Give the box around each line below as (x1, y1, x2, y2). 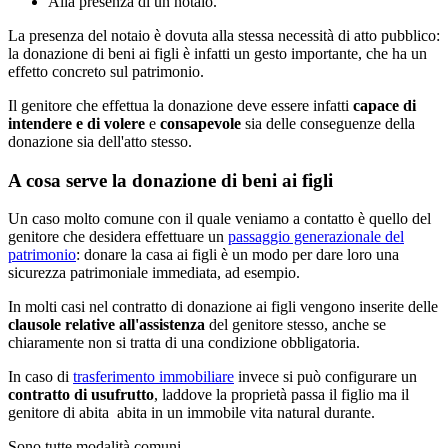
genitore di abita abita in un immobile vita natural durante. (8, 404, 375, 422)
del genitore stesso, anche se (209, 316, 386, 334)
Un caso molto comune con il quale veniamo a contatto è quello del (8, 210, 431, 228)
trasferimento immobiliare (73, 368, 234, 386)
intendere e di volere (8, 114, 149, 132)
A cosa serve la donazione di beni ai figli (8, 169, 333, 191)
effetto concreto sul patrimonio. (8, 62, 204, 80)
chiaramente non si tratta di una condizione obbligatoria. (8, 334, 360, 352)
